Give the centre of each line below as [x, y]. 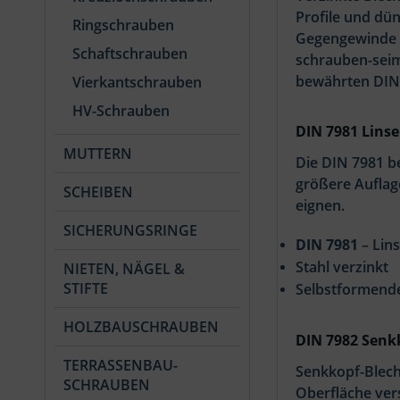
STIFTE [86, 288]
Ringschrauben [123, 25]
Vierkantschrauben [137, 82]
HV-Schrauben [121, 111]
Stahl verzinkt [342, 267]
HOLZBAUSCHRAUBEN [141, 327]
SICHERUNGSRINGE [130, 230]
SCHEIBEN [98, 192]
